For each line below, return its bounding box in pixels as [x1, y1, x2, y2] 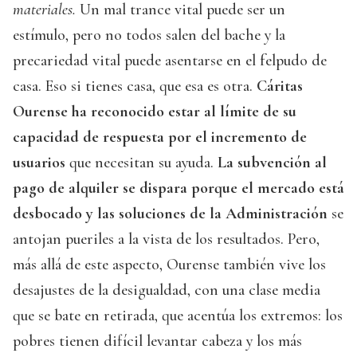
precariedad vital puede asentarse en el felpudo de [13, 50, 327, 70]
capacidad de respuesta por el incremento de [13, 127, 307, 147]
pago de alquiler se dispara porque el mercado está [13, 178, 344, 198]
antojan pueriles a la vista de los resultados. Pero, [13, 229, 320, 249]
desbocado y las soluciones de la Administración [13, 203, 328, 223]
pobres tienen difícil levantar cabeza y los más [13, 331, 302, 351]
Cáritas [257, 76, 303, 96]
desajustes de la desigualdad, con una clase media [13, 280, 320, 300]
